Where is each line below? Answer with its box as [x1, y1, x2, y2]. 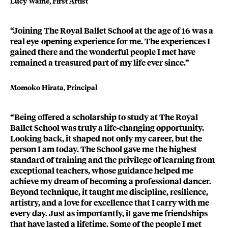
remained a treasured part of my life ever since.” [10, 56, 189, 69]
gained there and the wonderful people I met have [10, 46, 195, 58]
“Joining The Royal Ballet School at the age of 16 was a [10, 24, 213, 37]
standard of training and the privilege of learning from [10, 154, 215, 166]
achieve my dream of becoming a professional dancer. [10, 175, 211, 187]
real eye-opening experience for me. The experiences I [10, 35, 210, 47]
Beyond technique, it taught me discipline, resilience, [10, 186, 208, 198]
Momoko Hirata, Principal [10, 82, 97, 93]
